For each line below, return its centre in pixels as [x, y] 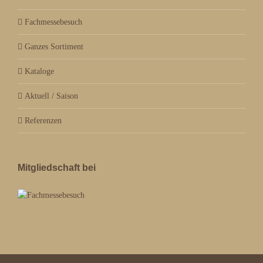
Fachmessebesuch [53, 22]
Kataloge [39, 71]
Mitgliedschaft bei [57, 167]
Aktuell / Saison [51, 96]
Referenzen [43, 120]
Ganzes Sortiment [54, 46]
